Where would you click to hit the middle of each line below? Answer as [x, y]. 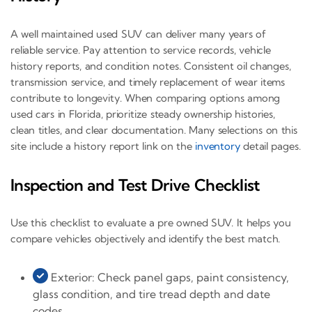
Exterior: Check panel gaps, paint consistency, [169, 278]
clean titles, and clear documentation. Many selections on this [154, 130]
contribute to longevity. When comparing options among [146, 97]
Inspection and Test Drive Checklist [135, 185]
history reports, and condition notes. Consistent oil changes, [151, 65]
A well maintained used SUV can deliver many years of [138, 33]
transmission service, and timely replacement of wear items [148, 81]
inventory [217, 146]
